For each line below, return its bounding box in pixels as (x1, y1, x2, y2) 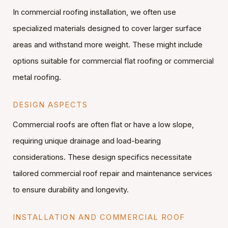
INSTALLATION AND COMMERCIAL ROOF (12, 213, 185, 222)
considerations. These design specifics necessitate (12, 153, 192, 162)
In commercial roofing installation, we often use (12, 7, 176, 17)
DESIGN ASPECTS (12, 100, 88, 109)
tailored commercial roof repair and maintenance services (12, 169, 212, 179)
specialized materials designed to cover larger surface (12, 23, 202, 33)
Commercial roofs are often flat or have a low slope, (12, 120, 194, 130)
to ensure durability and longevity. (12, 185, 129, 195)
